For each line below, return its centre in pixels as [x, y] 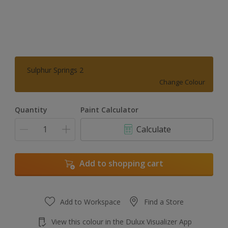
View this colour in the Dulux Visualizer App [122, 221]
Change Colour [182, 82]
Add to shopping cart [121, 163]
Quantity [31, 109]
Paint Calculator [109, 109]
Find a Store [164, 202]
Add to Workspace [90, 202]
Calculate [153, 130]
